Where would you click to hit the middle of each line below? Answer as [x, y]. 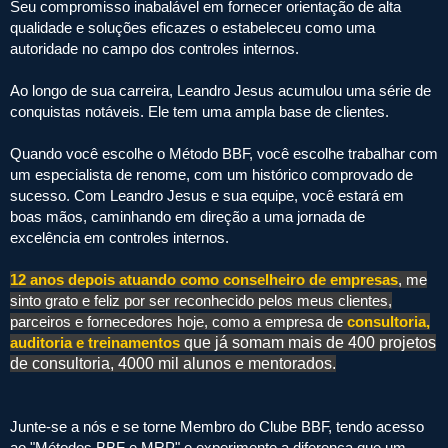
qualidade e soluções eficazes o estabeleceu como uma [192, 27]
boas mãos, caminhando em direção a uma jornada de [187, 216]
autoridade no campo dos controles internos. [154, 48]
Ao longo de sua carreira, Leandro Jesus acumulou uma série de [220, 90]
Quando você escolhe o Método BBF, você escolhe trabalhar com [224, 153]
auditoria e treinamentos [97, 342]
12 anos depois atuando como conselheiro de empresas [204, 279]
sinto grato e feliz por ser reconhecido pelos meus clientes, [201, 300]
